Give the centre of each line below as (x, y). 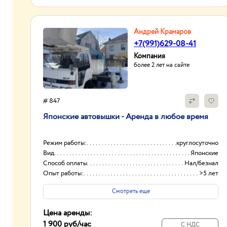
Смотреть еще (131, 191)
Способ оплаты (65, 163)
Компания (149, 56)
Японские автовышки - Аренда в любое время (126, 117)
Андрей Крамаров (162, 32)
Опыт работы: (63, 174)
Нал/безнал (201, 163)
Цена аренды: (68, 213)
